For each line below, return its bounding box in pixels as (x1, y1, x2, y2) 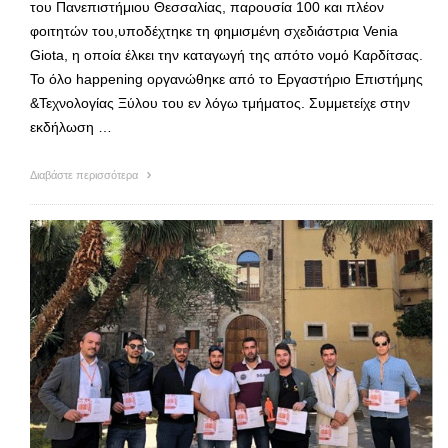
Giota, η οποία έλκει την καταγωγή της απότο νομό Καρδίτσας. (30, 47, 423, 64)
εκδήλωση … (30, 119, 112, 136)
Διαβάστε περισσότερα (30, 169, 141, 182)
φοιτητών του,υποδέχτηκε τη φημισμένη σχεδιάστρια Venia (30, 23, 398, 40)
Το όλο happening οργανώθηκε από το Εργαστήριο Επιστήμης (30, 71, 423, 88)
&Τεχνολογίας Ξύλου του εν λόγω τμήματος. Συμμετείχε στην (30, 95, 410, 112)
